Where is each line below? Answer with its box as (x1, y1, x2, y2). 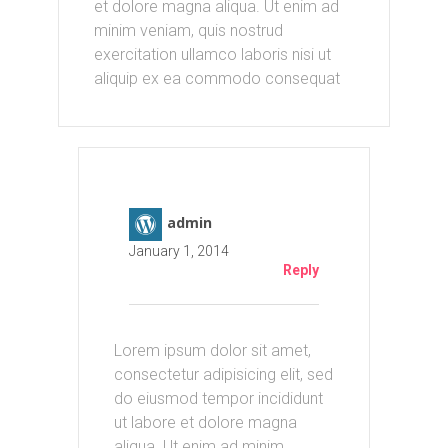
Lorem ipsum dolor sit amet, (113, 341, 311, 361)
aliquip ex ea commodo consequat (93, 69, 340, 89)
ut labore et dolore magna (113, 413, 297, 433)
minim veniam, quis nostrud (93, 21, 283, 41)
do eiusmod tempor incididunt (113, 389, 323, 409)
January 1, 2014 (128, 243, 229, 260)
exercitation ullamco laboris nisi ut (93, 45, 331, 65)
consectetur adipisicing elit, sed (113, 365, 333, 385)
